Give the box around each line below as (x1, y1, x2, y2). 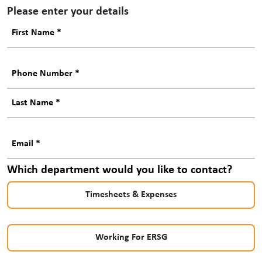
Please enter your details (7, 5, 129, 18)
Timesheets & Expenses (85, 189, 177, 199)
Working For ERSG (95, 232, 167, 242)
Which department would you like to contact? (7, 164, 232, 176)
